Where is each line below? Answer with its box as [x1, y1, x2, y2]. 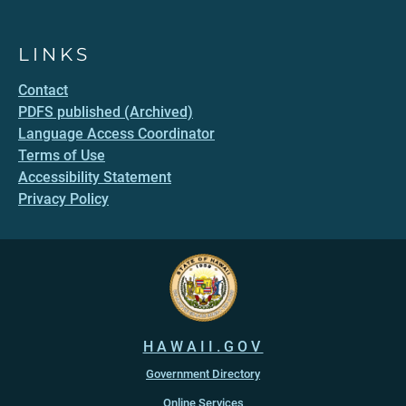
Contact [18, 82, 68, 99]
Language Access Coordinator [18, 125, 215, 142]
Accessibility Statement [18, 169, 171, 186]
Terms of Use [18, 147, 105, 164]
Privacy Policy [18, 190, 109, 208]
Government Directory [146, 367, 260, 381]
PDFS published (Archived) [18, 103, 193, 121]
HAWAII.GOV [142, 338, 264, 355]
